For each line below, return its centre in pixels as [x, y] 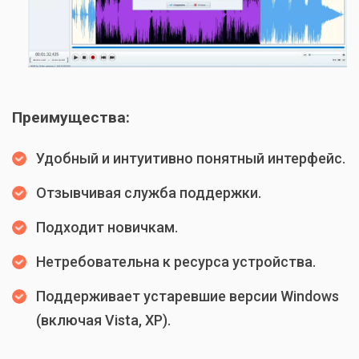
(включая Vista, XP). [103, 321]
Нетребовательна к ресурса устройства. [176, 262]
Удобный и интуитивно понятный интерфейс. [191, 159]
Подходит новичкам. [107, 228]
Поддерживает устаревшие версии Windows [188, 296]
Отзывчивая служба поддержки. [149, 193]
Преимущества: [71, 118]
